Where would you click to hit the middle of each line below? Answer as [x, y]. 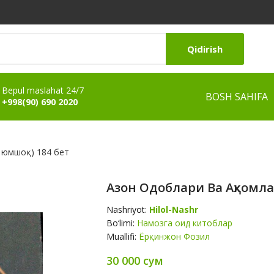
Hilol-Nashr [174, 209]
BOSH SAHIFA [237, 97]
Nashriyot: [128, 209]
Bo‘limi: [122, 223]
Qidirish [205, 49]
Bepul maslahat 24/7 [43, 90]
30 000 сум [135, 261]
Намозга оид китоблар [185, 223]
